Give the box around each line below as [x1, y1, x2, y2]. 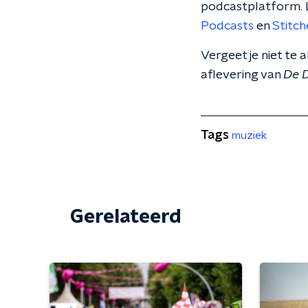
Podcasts [201, 20, 254, 33]
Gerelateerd [70, 208, 181, 228]
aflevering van [201, 69, 283, 82]
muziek [232, 130, 267, 142]
